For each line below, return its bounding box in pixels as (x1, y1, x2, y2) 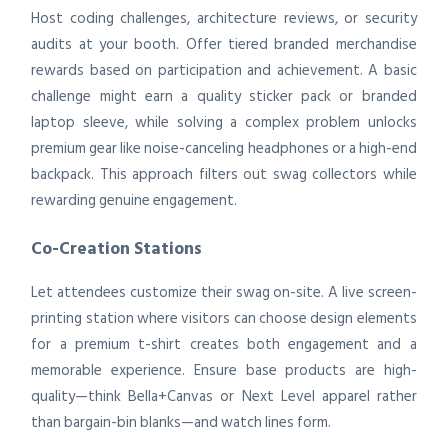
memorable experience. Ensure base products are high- (31, 357, 417, 383)
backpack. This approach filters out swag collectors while (31, 161, 417, 187)
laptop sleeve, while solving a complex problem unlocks (31, 109, 417, 135)
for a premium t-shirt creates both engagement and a (31, 331, 417, 357)
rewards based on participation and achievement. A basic (31, 57, 417, 83)
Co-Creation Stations (31, 234, 203, 264)
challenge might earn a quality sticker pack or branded (31, 83, 417, 109)
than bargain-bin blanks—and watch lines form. (31, 409, 332, 435)
